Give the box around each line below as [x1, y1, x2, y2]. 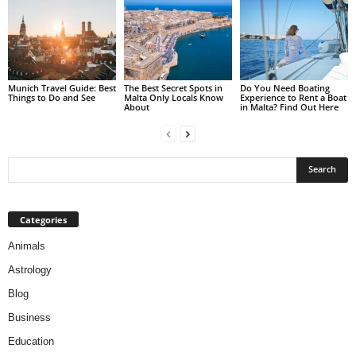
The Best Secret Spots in [123, 81, 222, 94]
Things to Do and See [8, 91, 95, 103]
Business [8, 311, 51, 323]
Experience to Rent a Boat [239, 91, 346, 103]
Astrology [8, 263, 52, 276]
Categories [20, 213, 67, 226]
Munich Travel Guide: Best [8, 81, 116, 94]
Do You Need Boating [239, 81, 330, 94]
